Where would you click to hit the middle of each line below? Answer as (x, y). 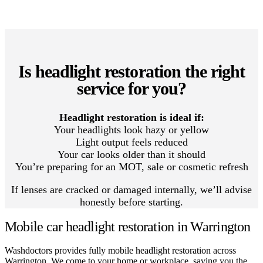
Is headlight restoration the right (131, 71)
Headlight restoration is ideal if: (131, 117)
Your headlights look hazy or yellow (131, 129)
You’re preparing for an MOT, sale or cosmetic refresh (131, 166)
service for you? (131, 88)
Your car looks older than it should (131, 154)
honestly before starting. (131, 202)
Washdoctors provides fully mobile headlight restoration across (120, 250)
